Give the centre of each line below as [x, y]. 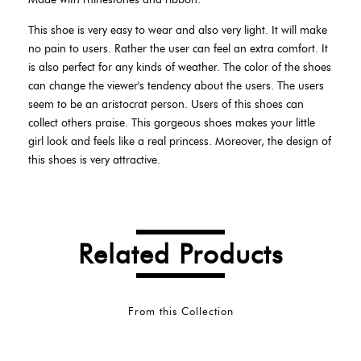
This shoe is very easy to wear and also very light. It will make [178, 30]
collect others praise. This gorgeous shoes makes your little [172, 123]
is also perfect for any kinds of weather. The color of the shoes [180, 67]
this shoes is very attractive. [94, 160]
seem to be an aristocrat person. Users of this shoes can [166, 104]
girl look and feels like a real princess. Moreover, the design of [180, 141]
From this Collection [180, 311]
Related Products [180, 254]
